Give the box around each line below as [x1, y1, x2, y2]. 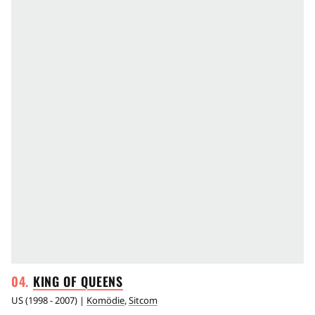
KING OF [32, 271, 82, 290]
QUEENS [81, 271, 123, 290]
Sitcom [129, 293, 157, 307]
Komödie [86, 293, 124, 307]
